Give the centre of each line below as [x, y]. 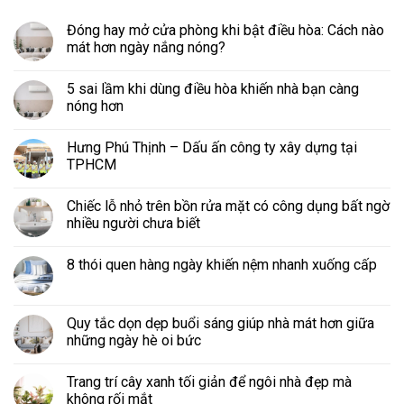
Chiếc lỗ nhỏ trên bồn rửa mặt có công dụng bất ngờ [228, 206]
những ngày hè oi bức [134, 340]
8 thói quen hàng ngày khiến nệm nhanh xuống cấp [222, 264]
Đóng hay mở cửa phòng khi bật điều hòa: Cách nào [225, 30]
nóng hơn [95, 106]
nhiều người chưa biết [133, 223]
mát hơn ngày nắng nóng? [146, 47]
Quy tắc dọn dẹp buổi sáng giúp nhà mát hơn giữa [220, 323]
